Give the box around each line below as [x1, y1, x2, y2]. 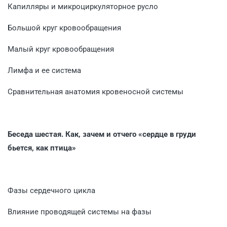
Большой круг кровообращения [8, 23, 121, 32]
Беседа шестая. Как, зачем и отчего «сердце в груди [8, 129, 196, 139]
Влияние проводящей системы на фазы [8, 207, 152, 216]
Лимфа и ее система [8, 65, 81, 75]
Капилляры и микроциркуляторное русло [8, 2, 158, 11]
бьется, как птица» [8, 143, 76, 153]
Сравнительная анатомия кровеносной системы [8, 87, 183, 96]
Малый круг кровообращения [8, 44, 114, 54]
